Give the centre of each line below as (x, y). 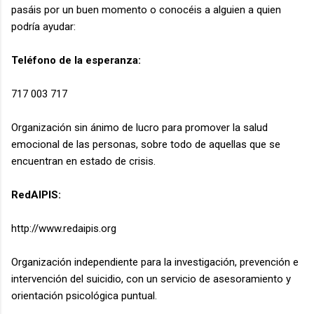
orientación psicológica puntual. (84, 295)
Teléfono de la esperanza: (76, 60)
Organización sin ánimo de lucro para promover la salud (139, 127)
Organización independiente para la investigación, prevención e (155, 262)
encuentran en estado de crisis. (83, 161)
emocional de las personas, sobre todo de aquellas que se (146, 144)
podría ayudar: (43, 26)
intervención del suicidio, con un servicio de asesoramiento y (151, 279)
